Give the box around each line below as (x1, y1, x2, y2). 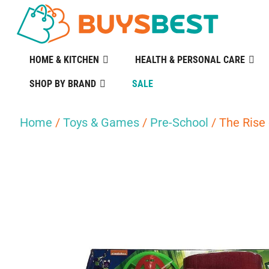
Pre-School (150, 115, 208, 130)
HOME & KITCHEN (29, 54, 99, 65)
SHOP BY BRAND (29, 78, 96, 89)
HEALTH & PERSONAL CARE (134, 54, 245, 65)
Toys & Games (63, 115, 139, 130)
